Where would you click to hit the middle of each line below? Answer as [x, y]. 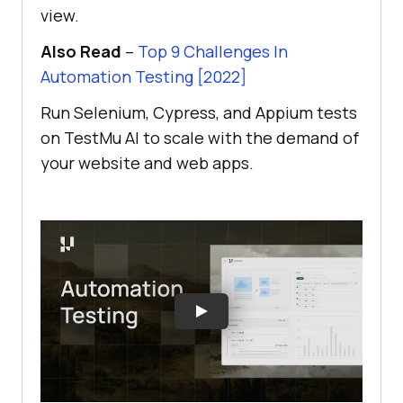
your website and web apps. [147, 163]
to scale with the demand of [249, 138]
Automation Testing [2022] [143, 77]
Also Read [81, 52]
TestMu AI [102, 138]
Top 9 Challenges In [213, 52]
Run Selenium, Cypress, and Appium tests [199, 113]
